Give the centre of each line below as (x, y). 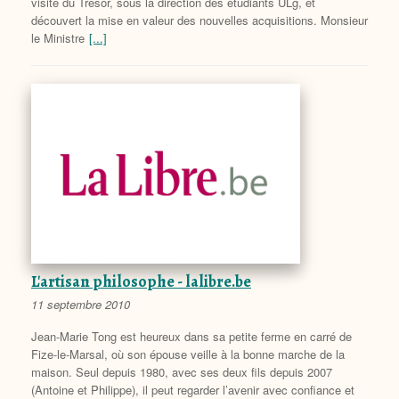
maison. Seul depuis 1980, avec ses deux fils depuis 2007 (182, 371)
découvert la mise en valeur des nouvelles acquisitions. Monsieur (199, 20)
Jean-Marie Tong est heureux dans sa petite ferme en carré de (191, 336)
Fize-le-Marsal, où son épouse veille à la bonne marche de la (188, 354)
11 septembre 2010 (81, 304)
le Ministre (58, 37)
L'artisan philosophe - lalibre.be (141, 281)
